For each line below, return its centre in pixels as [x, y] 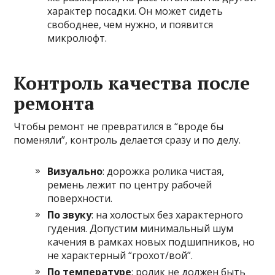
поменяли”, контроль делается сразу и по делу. [127, 140]
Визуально [75, 172]
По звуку [70, 215]
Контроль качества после [132, 83]
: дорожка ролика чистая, [164, 172]
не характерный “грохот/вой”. [120, 256]
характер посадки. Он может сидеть [135, 11]
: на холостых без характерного [168, 215]
